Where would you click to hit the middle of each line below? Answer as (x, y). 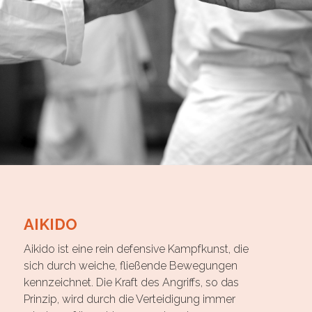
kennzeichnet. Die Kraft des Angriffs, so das (131, 283)
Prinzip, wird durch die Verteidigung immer (129, 299)
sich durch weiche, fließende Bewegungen (130, 266)
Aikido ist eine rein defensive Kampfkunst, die (136, 249)
